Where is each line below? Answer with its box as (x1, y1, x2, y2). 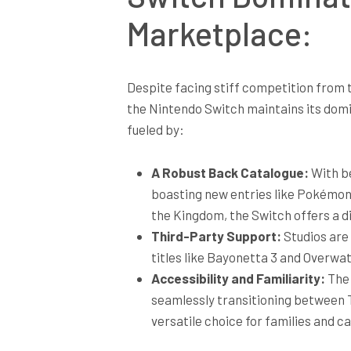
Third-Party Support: (150, 227, 281, 244)
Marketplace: (127, 14, 313, 53)
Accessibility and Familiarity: (150, 270, 325, 286)
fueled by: (127, 121, 184, 138)
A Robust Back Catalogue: (150, 164, 309, 180)
